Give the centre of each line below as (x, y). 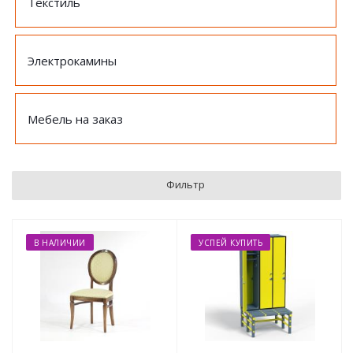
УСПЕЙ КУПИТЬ (230, 243)
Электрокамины (72, 61)
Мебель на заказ (75, 119)
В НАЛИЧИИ (60, 243)
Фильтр (186, 184)
